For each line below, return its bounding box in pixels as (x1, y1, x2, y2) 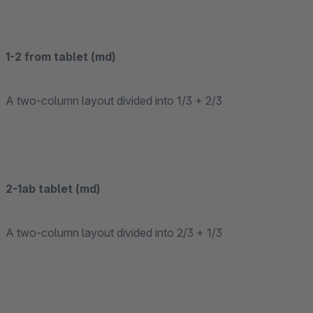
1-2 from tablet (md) (6, 50, 116, 64)
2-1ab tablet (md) (6, 182, 101, 196)
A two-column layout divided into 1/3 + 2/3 (6, 94, 222, 108)
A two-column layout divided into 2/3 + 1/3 (6, 226, 222, 240)
